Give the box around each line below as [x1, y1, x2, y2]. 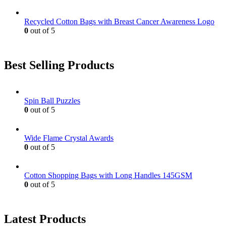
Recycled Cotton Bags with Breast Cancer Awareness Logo [24, 17, 214, 26]
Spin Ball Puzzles [24, 96, 80, 105]
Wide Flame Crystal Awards [24, 134, 114, 143]
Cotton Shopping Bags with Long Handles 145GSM [24, 171, 192, 180]
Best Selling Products [4, 59, 114, 72]
